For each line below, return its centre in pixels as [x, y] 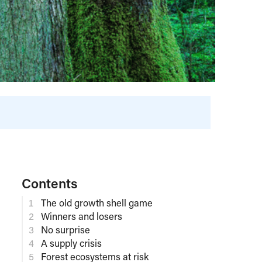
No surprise [65, 229]
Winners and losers [82, 216]
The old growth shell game [97, 202]
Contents [50, 183]
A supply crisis [71, 243]
